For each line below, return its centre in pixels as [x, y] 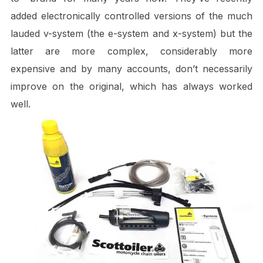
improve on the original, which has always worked [131, 86]
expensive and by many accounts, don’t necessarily [131, 69]
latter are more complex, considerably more [131, 51]
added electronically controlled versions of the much [131, 16]
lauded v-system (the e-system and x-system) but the [131, 33]
